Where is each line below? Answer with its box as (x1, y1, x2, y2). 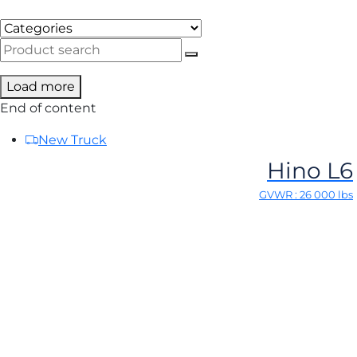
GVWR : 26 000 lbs (259, 188, 353, 201)
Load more (6, 79, 75, 94)
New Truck (38, 132, 107, 147)
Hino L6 (267, 157, 353, 184)
